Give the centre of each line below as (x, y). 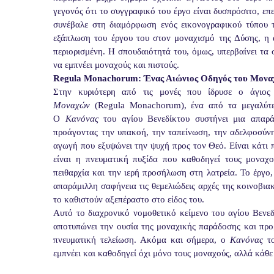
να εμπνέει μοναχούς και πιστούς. (116, 65)
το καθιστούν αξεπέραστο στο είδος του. (129, 199)
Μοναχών (72, 105)
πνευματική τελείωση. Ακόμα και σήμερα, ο (142, 240)
